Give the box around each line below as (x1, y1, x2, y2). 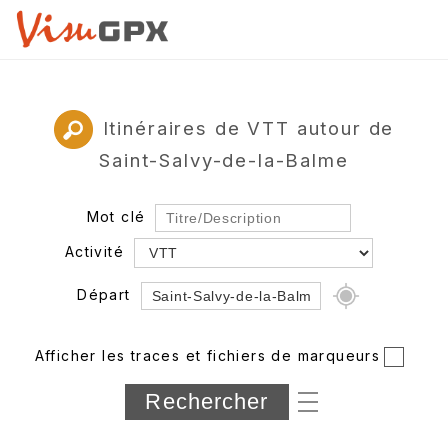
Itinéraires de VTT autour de (102, 116, 395, 139)
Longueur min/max (43, 410, 187, 428)
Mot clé (86, 207, 146, 225)
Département (40, 374, 143, 392)
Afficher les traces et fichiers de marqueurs (34, 346, 381, 364)
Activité (64, 242, 125, 260)
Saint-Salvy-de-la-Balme (99, 148, 349, 171)
